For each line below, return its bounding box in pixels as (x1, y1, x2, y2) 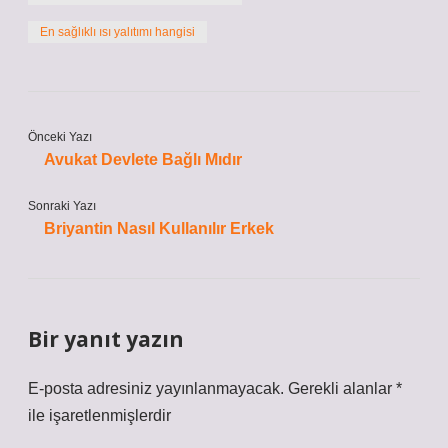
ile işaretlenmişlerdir (28, 407, 171, 424)
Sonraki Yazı (28, 199, 96, 213)
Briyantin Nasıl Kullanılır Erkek (44, 220, 274, 237)
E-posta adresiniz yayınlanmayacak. (28, 380, 284, 397)
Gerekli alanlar (288, 380, 396, 397)
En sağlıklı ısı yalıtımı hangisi (40, 25, 195, 39)
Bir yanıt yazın (28, 325, 184, 353)
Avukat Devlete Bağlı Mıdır (44, 151, 242, 168)
